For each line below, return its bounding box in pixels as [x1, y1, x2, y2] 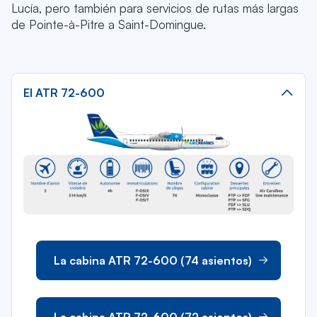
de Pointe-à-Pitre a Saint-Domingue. [11, 16, 206, 32]
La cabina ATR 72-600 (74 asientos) [54, 253, 252, 267]
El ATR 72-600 [23, 85, 105, 100]
